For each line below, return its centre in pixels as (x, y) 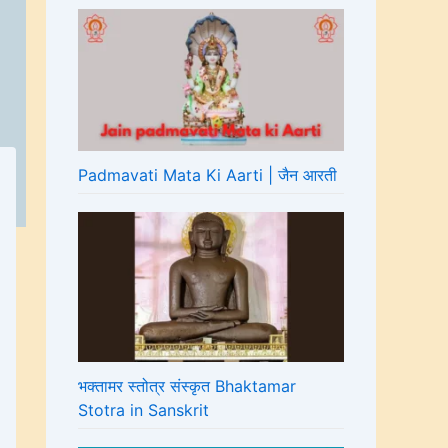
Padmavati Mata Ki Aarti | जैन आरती (207, 174)
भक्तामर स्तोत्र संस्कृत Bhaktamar (187, 385)
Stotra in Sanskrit (143, 409)
